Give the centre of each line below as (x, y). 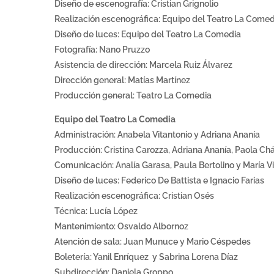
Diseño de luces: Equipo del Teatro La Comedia (148, 35)
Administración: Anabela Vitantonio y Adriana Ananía (157, 135)
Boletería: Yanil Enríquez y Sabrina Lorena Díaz (146, 257)
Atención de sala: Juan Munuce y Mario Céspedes (153, 242)
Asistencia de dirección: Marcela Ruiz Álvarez (143, 65)
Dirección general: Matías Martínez (122, 80)
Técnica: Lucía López (96, 211)
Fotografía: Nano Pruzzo (102, 50)
